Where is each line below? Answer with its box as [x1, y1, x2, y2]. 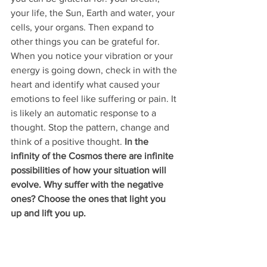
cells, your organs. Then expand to [11, 22, 156, 33]
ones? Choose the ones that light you [11, 194, 168, 204]
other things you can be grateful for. [11, 36, 162, 47]
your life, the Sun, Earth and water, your [11, 8, 177, 18]
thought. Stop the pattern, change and [11, 122, 172, 133]
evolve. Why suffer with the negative [11, 179, 166, 190]
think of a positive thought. [11, 136, 125, 147]
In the [125, 136, 151, 147]
